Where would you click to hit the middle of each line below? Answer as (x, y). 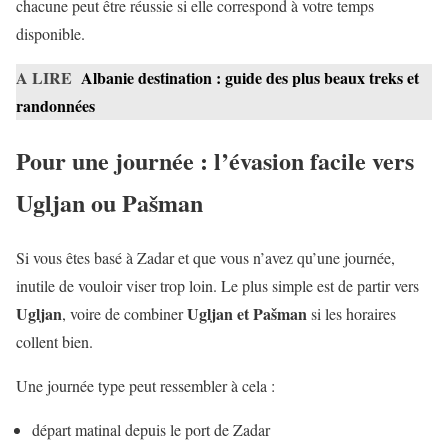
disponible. (50, 34)
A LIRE (44, 78)
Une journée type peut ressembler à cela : (145, 386)
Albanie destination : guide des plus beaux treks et (250, 78)
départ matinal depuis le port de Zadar (151, 430)
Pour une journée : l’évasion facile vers (215, 161)
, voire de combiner (124, 314)
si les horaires (351, 314)
